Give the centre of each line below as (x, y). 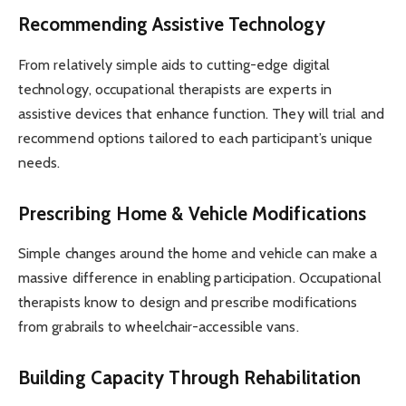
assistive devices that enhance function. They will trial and (201, 113)
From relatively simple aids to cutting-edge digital (174, 64)
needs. (39, 162)
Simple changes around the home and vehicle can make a (198, 253)
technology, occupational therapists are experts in (175, 89)
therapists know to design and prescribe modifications (188, 302)
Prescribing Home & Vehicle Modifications (193, 213)
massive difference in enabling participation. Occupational (200, 277)
